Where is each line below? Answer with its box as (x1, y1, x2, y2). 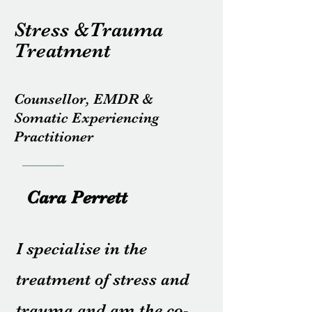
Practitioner (14, 128, 93, 145)
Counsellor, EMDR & (14, 91, 153, 107)
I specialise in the (16, 239, 147, 258)
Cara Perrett (26, 187, 127, 208)
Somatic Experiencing (14, 109, 159, 126)
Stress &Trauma (14, 18, 163, 41)
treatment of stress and (16, 270, 189, 289)
